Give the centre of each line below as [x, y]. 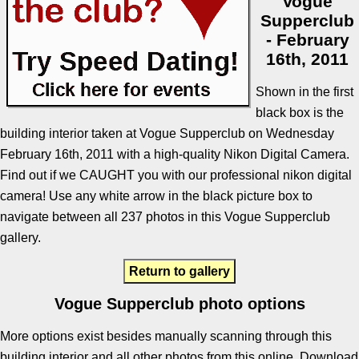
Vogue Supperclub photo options [179, 304]
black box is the [300, 113]
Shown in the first [305, 92]
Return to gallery [179, 271]
